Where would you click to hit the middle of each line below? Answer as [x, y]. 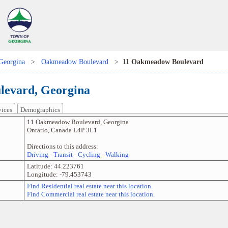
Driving [37, 155]
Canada [61, 130]
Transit [63, 155]
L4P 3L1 [85, 130]
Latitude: [40, 166]
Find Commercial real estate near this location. [91, 194]
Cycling [89, 155]
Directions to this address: [62, 147]
